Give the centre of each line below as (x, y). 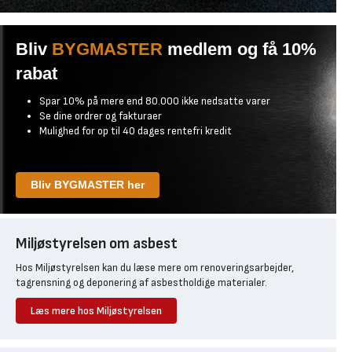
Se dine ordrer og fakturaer (101, 115)
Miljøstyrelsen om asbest (97, 243)
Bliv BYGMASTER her (88, 184)
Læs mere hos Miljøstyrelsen (96, 310)
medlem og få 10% (242, 49)
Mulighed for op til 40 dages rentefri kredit (136, 130)
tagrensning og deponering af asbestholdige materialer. (143, 282)
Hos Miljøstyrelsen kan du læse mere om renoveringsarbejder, (155, 267)
